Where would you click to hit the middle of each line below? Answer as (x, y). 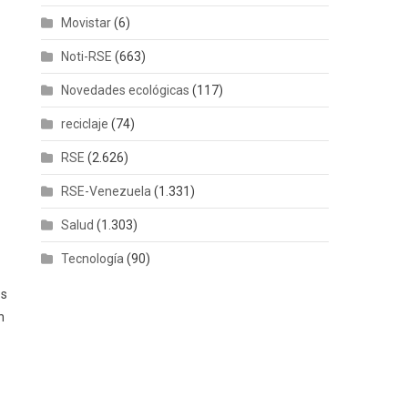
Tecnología (93, 258)
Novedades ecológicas (126, 90)
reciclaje (85, 123)
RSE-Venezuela (107, 191)
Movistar (87, 22)
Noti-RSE (87, 56)
